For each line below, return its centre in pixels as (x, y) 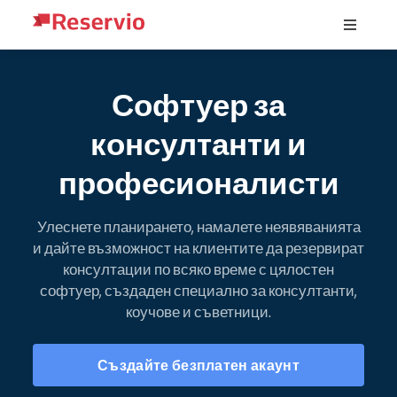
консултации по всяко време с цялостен (198, 269)
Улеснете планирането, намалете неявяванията (198, 226)
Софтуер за (198, 104)
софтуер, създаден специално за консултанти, (198, 290)
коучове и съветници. (198, 311)
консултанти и (198, 143)
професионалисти (198, 182)
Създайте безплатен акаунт (198, 365)
